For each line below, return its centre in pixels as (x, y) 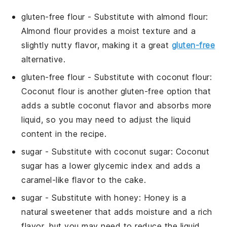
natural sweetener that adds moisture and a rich (117, 212)
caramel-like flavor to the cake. (84, 180)
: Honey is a (162, 197)
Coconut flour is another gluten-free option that (116, 91)
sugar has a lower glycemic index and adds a (111, 165)
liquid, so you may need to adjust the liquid (106, 119)
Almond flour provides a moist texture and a (109, 31)
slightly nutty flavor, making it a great (97, 45)
